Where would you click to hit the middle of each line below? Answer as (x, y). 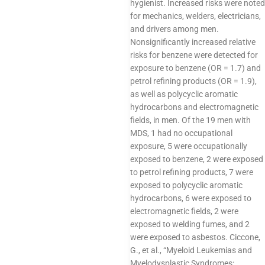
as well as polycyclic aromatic (184, 94)
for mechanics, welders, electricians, (195, 16)
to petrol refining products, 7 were (192, 172)
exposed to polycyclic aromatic (186, 185)
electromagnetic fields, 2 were (184, 211)
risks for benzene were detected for (194, 55)
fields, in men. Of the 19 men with (190, 120)
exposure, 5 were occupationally (189, 146)
